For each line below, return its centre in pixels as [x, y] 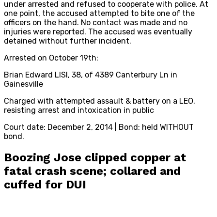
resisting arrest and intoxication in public [79, 110]
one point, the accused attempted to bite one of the [99, 13]
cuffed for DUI [45, 184]
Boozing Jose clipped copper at [95, 157]
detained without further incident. [68, 41]
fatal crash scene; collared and [92, 171]
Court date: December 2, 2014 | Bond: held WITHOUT [99, 127]
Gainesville [23, 84]
